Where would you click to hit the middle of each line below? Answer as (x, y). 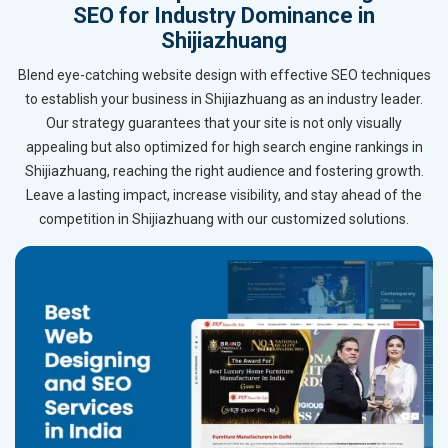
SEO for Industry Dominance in (224, 16)
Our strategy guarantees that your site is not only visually (224, 123)
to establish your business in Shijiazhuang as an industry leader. (224, 99)
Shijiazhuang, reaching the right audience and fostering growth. (224, 171)
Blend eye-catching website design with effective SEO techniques (224, 75)
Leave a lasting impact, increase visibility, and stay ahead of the (224, 195)
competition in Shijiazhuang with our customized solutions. (224, 219)
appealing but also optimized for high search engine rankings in (224, 147)
